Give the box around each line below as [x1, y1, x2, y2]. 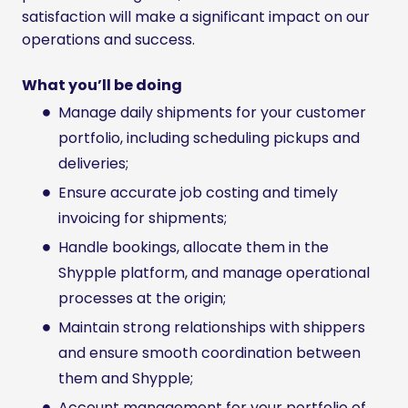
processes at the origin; [58, 288, 226, 310]
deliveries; [58, 153, 128, 175]
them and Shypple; [58, 368, 193, 390]
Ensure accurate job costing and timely [58, 182, 338, 204]
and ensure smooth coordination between [58, 342, 361, 364]
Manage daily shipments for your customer [58, 102, 366, 124]
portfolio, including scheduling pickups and [58, 127, 360, 149]
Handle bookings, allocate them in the [58, 237, 329, 259]
